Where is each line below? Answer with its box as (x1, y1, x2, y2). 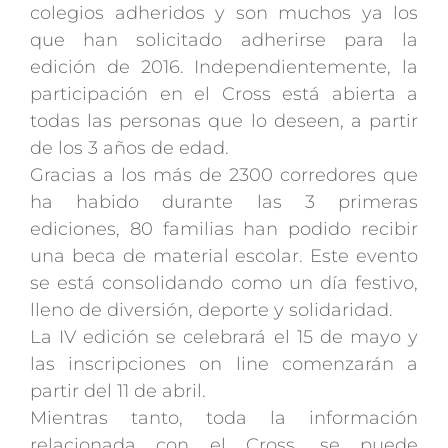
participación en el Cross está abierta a (30, 83, 418, 106)
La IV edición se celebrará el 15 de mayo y (30, 326, 418, 349)
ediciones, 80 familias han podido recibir (30, 218, 418, 241)
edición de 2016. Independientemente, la (30, 56, 418, 79)
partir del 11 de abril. (30, 380, 211, 403)
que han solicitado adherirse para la (30, 29, 418, 52)
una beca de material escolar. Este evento (30, 245, 418, 268)
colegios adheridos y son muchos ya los (30, 2, 418, 25)
